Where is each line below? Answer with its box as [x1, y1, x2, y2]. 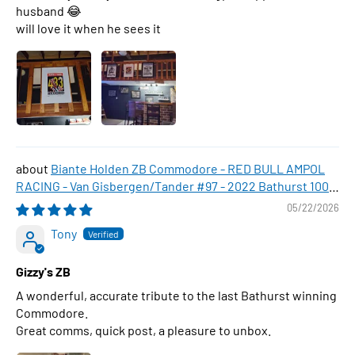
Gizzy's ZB [16, 264, 71, 279]
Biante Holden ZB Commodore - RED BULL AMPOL [51, 161, 325, 176]
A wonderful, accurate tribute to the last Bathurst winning [16, 288, 337, 303]
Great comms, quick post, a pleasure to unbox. [16, 323, 271, 338]
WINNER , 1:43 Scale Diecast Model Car [16, 196, 227, 211]
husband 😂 [16, 3, 82, 18]
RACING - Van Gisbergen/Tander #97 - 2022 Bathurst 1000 [16, 178, 336, 193]
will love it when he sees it [16, 21, 161, 36]
